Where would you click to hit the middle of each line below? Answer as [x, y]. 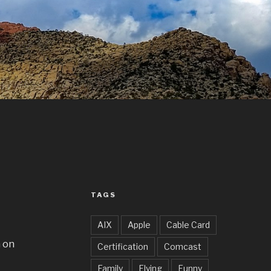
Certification [123, 246]
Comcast [183, 246]
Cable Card [188, 224]
